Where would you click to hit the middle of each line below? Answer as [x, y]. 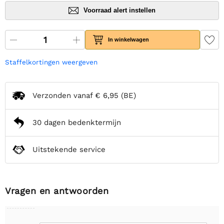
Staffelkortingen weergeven [51, 62]
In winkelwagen [129, 40]
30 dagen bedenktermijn [77, 123]
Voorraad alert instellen [119, 10]
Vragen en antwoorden [57, 190]
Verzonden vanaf [64, 96]
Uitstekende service [69, 150]
